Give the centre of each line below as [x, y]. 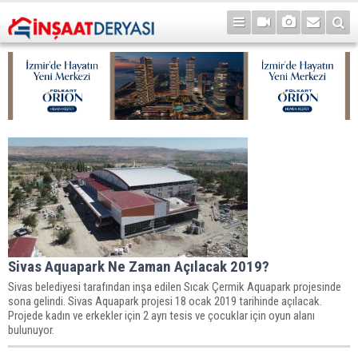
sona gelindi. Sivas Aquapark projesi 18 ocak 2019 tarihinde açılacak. [165, 301]
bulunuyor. [31, 330]
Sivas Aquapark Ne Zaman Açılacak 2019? [139, 266]
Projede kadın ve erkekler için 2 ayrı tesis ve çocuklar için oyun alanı [161, 315]
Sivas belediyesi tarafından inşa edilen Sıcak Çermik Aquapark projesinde [175, 286]
